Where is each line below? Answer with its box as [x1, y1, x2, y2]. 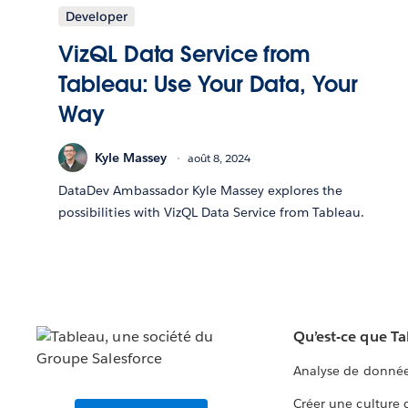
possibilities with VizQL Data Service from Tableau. [58, 204, 365, 221]
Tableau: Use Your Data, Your [58, 70, 358, 99]
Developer [66, 8, 128, 25]
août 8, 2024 [188, 149, 251, 166]
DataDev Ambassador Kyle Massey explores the [58, 182, 343, 199]
